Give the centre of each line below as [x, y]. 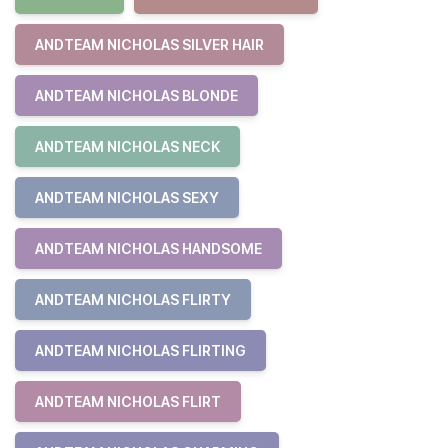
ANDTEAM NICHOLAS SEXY [127, 197]
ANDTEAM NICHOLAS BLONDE [136, 95]
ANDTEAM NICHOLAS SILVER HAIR [149, 44]
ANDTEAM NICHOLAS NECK [127, 146]
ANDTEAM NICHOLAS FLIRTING [140, 350]
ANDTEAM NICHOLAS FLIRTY [133, 299]
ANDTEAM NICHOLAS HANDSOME [148, 248]
